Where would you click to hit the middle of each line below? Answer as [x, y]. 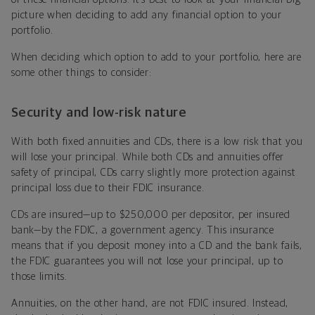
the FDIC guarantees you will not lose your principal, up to [147, 262]
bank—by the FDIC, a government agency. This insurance [143, 231]
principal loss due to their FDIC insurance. [108, 188]
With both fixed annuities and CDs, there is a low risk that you [157, 142]
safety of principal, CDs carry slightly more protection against [154, 173]
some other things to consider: [82, 73]
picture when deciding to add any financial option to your [147, 15]
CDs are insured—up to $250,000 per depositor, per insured [151, 215]
